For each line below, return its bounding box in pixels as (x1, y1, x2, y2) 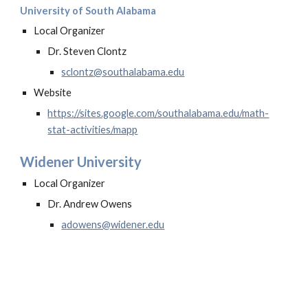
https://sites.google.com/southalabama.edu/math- (47, 107, 269, 119)
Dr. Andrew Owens (47, 198, 133, 210)
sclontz (61, 66, 94, 78)
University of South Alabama (20, 5, 157, 16)
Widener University (20, 153, 142, 170)
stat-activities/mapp (47, 124, 138, 135)
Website (34, 87, 72, 98)
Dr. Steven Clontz (47, 45, 127, 57)
